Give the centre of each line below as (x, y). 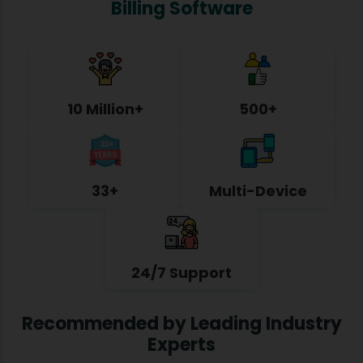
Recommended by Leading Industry (181, 323)
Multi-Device (258, 190)
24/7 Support (181, 272)
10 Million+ (105, 109)
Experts (181, 344)
